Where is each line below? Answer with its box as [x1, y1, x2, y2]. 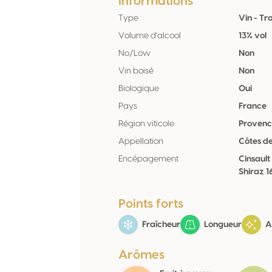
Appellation [118, 137, 163, 146]
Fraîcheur [140, 220, 180, 229]
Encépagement [118, 155, 178, 163]
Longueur [202, 220, 242, 229]
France [239, 102, 267, 110]
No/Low [118, 49, 151, 58]
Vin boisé [118, 67, 154, 75]
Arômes [118, 249, 165, 261]
